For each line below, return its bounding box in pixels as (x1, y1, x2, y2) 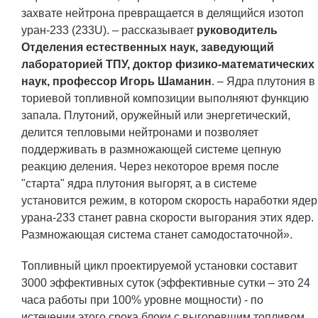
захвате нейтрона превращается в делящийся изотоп (21, 7, 304, 19)
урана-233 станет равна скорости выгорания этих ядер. (21, 212, 314, 224)
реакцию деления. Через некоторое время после (21, 160, 279, 172)
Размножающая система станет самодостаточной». (21, 229, 292, 241)
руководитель (197, 24, 278, 36)
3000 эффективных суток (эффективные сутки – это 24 (21, 277, 310, 289)
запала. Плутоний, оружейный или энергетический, (21, 109, 290, 121)
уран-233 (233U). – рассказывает (21, 24, 197, 36)
